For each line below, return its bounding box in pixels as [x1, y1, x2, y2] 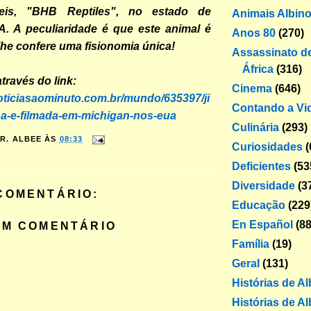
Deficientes [232, 160, 291, 172]
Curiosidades [232, 140, 303, 153]
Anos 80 [232, 26, 276, 39]
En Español [232, 218, 293, 230]
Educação [232, 199, 285, 211]
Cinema [232, 82, 272, 94]
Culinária [232, 121, 279, 133]
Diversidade [232, 179, 295, 192]
